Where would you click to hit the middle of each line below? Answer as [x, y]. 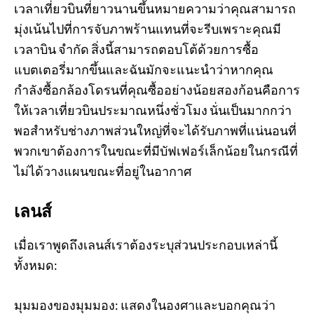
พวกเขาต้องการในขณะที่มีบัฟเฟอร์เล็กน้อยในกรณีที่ [156, 151]
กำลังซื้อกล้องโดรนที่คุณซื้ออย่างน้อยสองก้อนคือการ [157, 90]
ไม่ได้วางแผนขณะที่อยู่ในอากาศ [103, 171]
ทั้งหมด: [36, 265]
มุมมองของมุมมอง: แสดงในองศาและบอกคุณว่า [145, 305]
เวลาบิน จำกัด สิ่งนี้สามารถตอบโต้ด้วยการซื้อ [136, 49]
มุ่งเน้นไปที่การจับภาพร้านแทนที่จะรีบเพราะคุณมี [148, 29]
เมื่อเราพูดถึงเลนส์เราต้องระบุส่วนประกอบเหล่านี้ [146, 245]
